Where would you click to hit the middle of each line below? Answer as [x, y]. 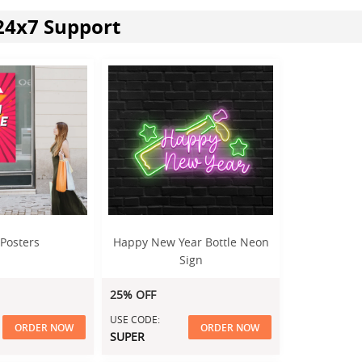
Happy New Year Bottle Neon [191, 242]
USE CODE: [135, 319]
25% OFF [133, 295]
